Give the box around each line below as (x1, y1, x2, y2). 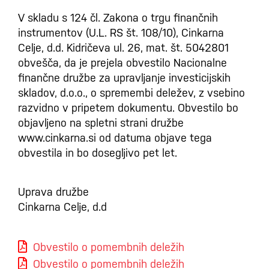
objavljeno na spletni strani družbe (18, 116, 184, 129)
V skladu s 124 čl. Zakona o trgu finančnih (18, 11, 218, 24)
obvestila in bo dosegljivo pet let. (18, 147, 177, 159)
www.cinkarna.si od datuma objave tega (18, 131, 212, 144)
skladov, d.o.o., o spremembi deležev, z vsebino (18, 86, 245, 99)
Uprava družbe (18, 186, 89, 198)
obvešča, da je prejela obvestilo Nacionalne (18, 56, 227, 69)
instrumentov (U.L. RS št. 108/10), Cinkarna (18, 26, 224, 39)
